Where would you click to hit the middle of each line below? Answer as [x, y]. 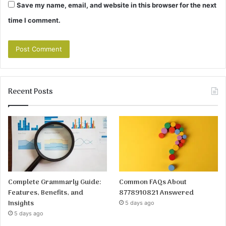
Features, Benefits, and [46, 193]
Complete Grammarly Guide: [55, 183]
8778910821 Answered [157, 193]
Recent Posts [31, 92]
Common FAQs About [153, 183]
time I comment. [34, 20]
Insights [21, 204]
